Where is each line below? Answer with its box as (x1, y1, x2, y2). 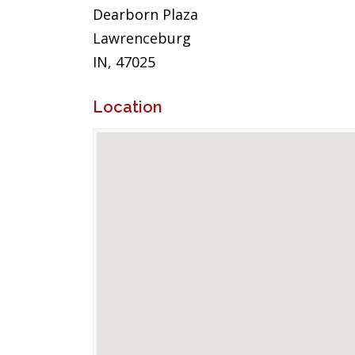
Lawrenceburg (93, 29, 191, 48)
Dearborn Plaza (93, 5, 198, 24)
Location (93, 97, 162, 116)
